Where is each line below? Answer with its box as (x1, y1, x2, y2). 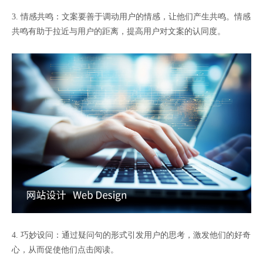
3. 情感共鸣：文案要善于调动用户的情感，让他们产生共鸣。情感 (12, 12, 251, 21)
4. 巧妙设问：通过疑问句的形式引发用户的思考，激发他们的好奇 (12, 230, 251, 240)
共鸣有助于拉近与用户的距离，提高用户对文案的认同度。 (12, 26, 225, 36)
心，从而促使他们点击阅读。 (12, 245, 119, 254)
